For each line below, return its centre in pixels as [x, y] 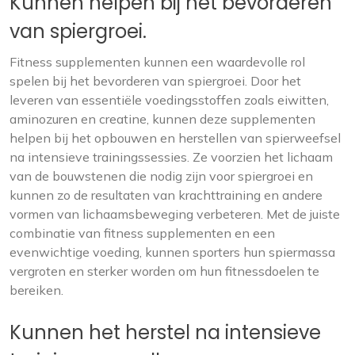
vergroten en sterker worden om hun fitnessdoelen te [164, 271]
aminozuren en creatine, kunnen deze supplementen [162, 119]
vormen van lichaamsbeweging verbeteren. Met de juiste [175, 214]
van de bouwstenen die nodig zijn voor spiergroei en [161, 176]
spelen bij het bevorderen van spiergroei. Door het [155, 81]
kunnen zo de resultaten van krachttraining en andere [166, 195]
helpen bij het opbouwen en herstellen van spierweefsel [175, 138]
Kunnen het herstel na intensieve [165, 332]
